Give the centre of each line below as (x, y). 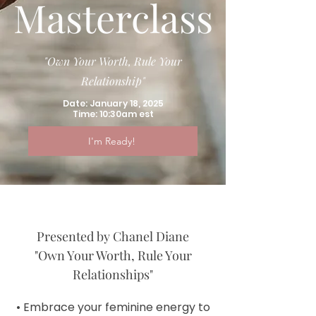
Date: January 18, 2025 (113, 103)
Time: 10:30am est (113, 114)
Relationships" (113, 274)
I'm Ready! (111, 141)
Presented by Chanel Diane (113, 236)
